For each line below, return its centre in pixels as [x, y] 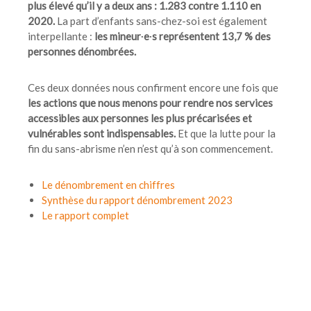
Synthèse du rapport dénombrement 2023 [137, 200]
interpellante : [61, 36]
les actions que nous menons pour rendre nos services [150, 102]
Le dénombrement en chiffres [108, 184]
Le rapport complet [85, 215]
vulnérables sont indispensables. [102, 133]
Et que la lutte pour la [226, 133]
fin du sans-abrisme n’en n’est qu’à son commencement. [150, 148]
